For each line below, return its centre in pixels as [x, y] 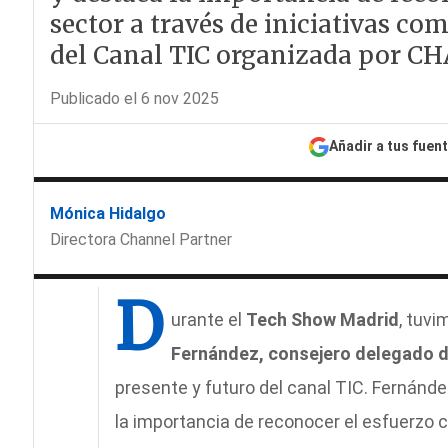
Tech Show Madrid [322, 320]
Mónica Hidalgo [107, 214]
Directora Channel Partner [140, 240]
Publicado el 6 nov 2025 [134, 99]
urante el [208, 320]
